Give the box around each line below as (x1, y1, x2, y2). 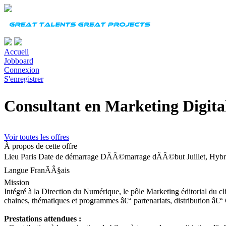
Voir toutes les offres (4, 132, 69, 141)
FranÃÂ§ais (30, 165, 70, 175)
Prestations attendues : (4, 214, 81, 223)
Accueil (4, 47, 29, 56)
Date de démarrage (38, 152, 100, 161)
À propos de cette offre (4, 141, 77, 150)
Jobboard (4, 56, 33, 65)
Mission (4, 178, 29, 187)
